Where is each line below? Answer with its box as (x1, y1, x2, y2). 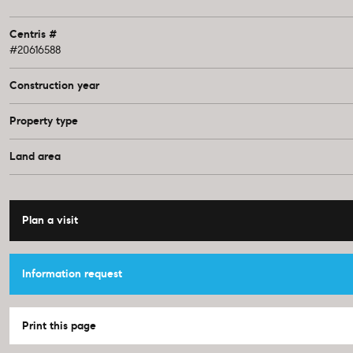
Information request (22, 268, 122, 280)
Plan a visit (22, 214, 78, 226)
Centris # (9, 28, 57, 40)
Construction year (9, 80, 99, 91)
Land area (9, 150, 61, 162)
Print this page (22, 320, 96, 332)
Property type (9, 115, 78, 127)
